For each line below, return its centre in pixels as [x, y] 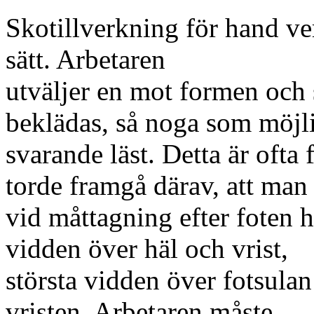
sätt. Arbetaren [86, 59]
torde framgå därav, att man [157, 185]
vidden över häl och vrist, [147, 248]
